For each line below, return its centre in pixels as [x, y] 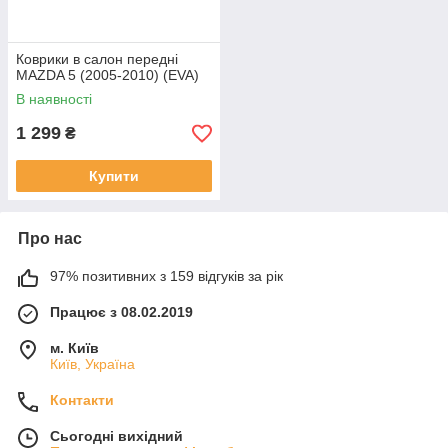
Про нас [50, 238]
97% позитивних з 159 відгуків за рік [166, 276]
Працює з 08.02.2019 [121, 312]
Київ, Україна [92, 364]
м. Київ [74, 348]
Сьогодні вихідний [116, 436]
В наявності [54, 99]
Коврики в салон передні [97, 59]
